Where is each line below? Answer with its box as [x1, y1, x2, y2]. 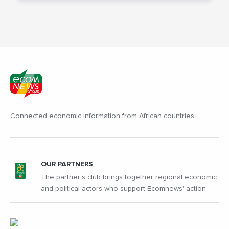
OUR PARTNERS [41, 160, 93, 168]
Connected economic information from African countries [10, 112, 194, 120]
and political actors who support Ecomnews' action [41, 185, 206, 192]
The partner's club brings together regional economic [41, 173, 217, 181]
